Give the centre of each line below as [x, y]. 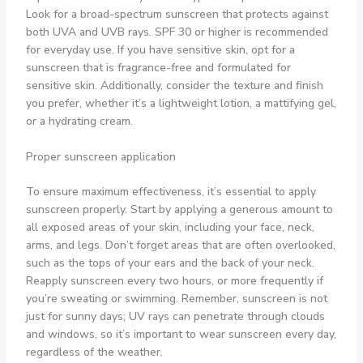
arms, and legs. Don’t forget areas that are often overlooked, [180, 246]
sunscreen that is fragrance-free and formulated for [158, 68]
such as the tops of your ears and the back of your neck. [170, 263]
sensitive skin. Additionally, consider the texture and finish [174, 86]
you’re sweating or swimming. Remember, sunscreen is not [176, 299]
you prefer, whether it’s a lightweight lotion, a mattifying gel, [181, 104]
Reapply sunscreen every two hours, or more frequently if [174, 281]
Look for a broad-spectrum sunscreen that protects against [177, 15]
